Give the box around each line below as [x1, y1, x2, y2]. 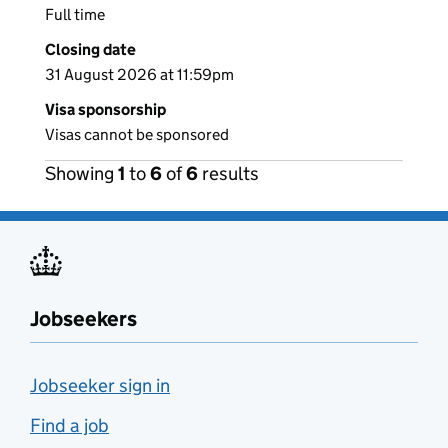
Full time [45, 5, 105, 25]
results [198, 162, 259, 186]
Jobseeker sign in [30, 374, 170, 398]
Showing [45, 162, 118, 186]
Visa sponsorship [45, 100, 166, 120]
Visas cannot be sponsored [45, 125, 229, 145]
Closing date [45, 40, 136, 60]
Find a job [30, 414, 109, 438]
